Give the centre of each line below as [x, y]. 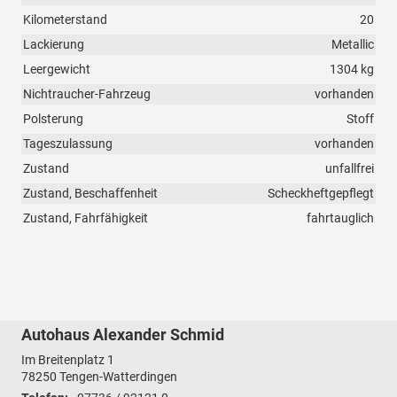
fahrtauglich [340, 218]
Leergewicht [57, 70]
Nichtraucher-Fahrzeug [87, 94]
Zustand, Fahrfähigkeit [86, 218]
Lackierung [54, 45]
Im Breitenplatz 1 [68, 360]
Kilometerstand [65, 20]
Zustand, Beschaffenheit [90, 194]
